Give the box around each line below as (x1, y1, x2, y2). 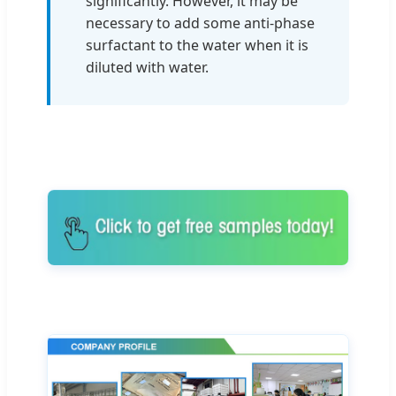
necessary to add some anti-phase (86, 12, 315, 33)
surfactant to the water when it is (86, 34, 308, 55)
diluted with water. (86, 57, 209, 77)
